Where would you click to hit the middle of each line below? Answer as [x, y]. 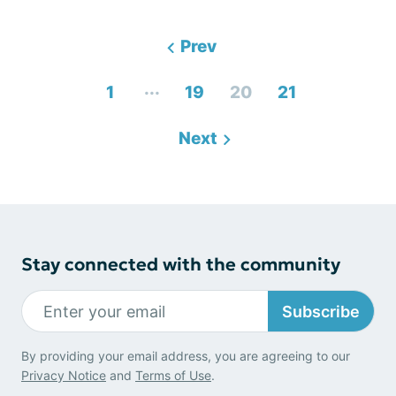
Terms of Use [173, 375]
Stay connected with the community [181, 264]
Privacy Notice [64, 375]
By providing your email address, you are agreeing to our [186, 356]
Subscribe [321, 311]
